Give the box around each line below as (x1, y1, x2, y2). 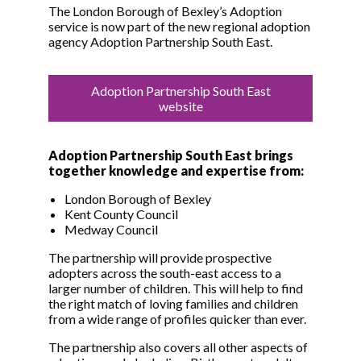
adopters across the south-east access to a (48, 265, 281, 281)
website (158, 98, 203, 114)
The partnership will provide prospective (48, 250, 272, 266)
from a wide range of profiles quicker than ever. (48, 311, 306, 327)
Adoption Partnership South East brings (48, 147, 293, 164)
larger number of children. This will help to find (48, 280, 303, 297)
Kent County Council (64, 206, 178, 222)
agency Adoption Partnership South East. (48, 34, 272, 50)
